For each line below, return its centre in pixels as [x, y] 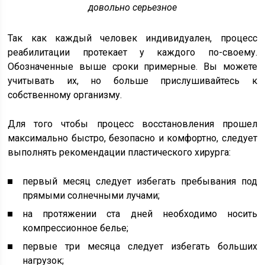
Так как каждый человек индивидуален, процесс [132, 38]
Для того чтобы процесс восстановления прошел [132, 124]
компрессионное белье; [76, 228]
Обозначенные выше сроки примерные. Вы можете [132, 66]
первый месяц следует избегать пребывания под [140, 181]
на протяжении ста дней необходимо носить [140, 214]
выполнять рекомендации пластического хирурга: [119, 152]
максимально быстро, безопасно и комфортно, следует [132, 138]
